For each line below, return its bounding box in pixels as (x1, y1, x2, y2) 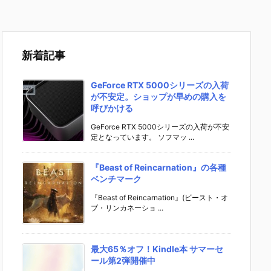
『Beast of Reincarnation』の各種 (91, 162, 226, 173)
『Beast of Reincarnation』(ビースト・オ (91, 193, 228, 203)
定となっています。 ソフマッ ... (91, 132, 194, 142)
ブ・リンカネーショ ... (91, 203, 163, 213)
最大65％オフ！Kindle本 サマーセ (91, 244, 223, 255)
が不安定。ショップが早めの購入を (91, 91, 226, 102)
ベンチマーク (91, 174, 142, 184)
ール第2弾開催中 (91, 255, 155, 266)
